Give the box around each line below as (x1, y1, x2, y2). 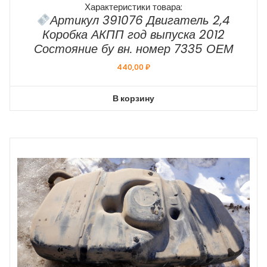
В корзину (113, 92, 154, 104)
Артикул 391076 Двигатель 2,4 (50, 11, 231, 29)
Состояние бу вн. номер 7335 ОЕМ (33, 40, 234, 57)
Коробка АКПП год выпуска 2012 (42, 26, 225, 43)
